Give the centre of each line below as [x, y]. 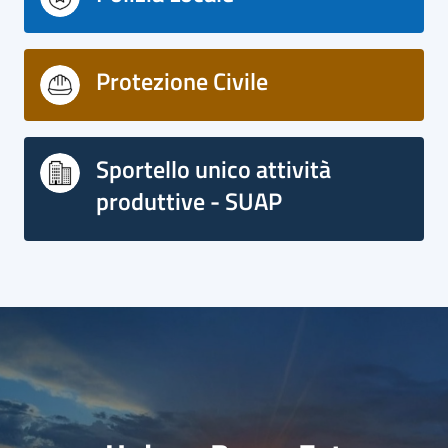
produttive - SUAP [189, 201]
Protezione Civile [182, 81]
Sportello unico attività [213, 169]
